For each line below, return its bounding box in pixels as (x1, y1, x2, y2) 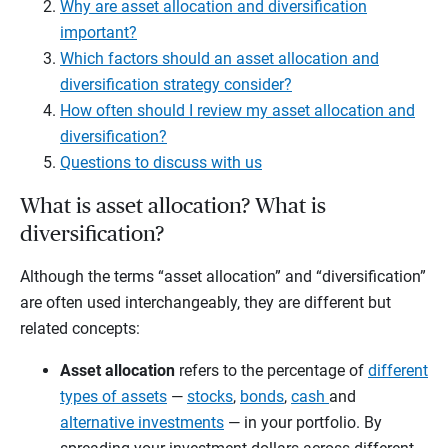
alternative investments (60, 412, 224, 432)
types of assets (60, 386, 167, 406)
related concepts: (20, 318, 140, 338)
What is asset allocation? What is (20, 194, 326, 217)
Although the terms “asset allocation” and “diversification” (20, 266, 426, 286)
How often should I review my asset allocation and (60, 100, 415, 120)
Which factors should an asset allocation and (60, 48, 379, 68)
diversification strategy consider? (60, 74, 292, 94)
